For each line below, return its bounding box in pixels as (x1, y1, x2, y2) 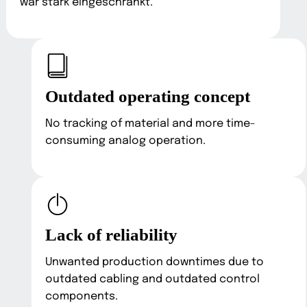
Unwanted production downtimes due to (45, 256, 265, 268)
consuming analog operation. (45, 134, 206, 147)
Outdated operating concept (45, 86, 251, 106)
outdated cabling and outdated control (45, 273, 260, 285)
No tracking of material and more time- (45, 117, 256, 130)
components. (45, 290, 119, 302)
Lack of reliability (45, 225, 178, 244)
